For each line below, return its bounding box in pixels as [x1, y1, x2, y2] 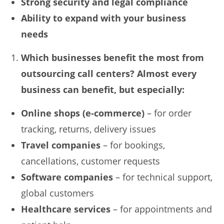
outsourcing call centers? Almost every [21, 67, 197, 80]
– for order [144, 107, 192, 119]
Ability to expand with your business [21, 12, 186, 24]
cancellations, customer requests [21, 155, 160, 167]
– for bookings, [100, 139, 165, 151]
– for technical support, [113, 171, 213, 183]
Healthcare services [21, 203, 111, 215]
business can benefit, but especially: [21, 83, 185, 96]
